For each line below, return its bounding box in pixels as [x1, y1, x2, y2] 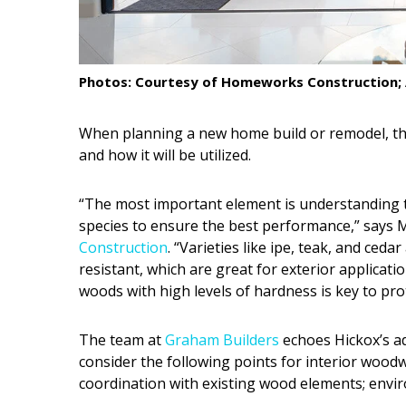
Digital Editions [27, 328, 131, 346]
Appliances [27, 63, 101, 82]
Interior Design [27, 26, 130, 44]
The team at [79, 330, 165, 350]
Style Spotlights [27, 212, 139, 230]
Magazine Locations [27, 365, 163, 383]
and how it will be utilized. [79, 145, 251, 165]
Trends [27, 175, 75, 193]
